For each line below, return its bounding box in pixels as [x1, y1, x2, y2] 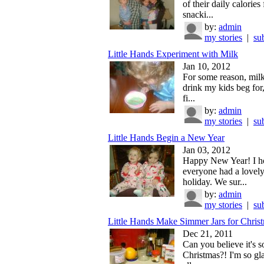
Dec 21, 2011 [183, 228, 233, 239]
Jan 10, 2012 [183, 61, 230, 71]
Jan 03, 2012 [183, 144, 230, 155]
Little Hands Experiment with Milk [108, 48, 238, 59]
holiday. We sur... [183, 176, 247, 187]
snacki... [183, 9, 213, 19]
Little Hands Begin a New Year [108, 132, 225, 143]
